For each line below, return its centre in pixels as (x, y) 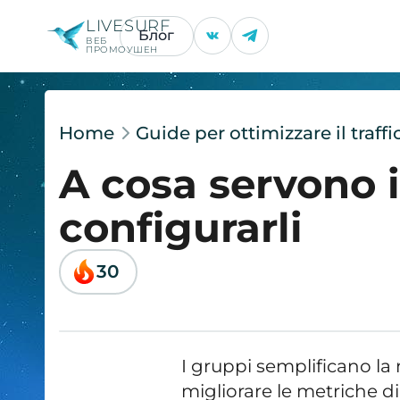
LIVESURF (128, 25)
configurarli (181, 227)
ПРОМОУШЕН (122, 49)
